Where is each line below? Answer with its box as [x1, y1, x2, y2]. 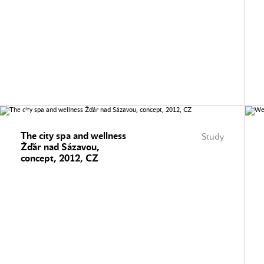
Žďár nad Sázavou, [21, 141, 100, 153]
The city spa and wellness [21, 130, 126, 141]
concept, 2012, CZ [21, 153, 98, 164]
